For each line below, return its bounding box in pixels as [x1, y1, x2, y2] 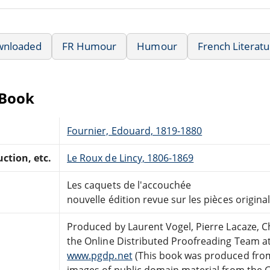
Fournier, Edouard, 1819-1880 [67, 124, 202, 137]
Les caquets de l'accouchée [67, 178, 192, 192]
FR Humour [62, 39, 117, 53]
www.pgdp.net [67, 248, 133, 262]
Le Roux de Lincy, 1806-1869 [67, 151, 194, 165]
